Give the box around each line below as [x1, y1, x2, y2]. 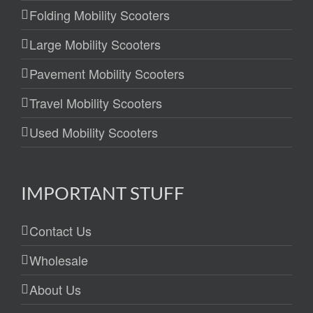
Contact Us [29, 221, 92, 240]
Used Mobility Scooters [29, 122, 158, 141]
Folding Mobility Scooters [29, 5, 170, 24]
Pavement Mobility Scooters [29, 64, 184, 82]
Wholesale [29, 250, 88, 269]
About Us [29, 279, 81, 298]
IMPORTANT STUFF [21, 181, 184, 204]
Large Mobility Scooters [29, 34, 161, 53]
